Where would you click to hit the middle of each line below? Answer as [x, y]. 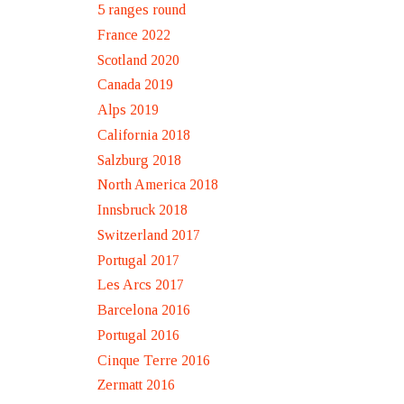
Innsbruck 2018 [142, 210]
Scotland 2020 [138, 60]
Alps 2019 [128, 110]
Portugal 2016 [138, 335]
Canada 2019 [135, 85]
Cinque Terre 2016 [154, 360]
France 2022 [134, 34]
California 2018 [144, 134]
